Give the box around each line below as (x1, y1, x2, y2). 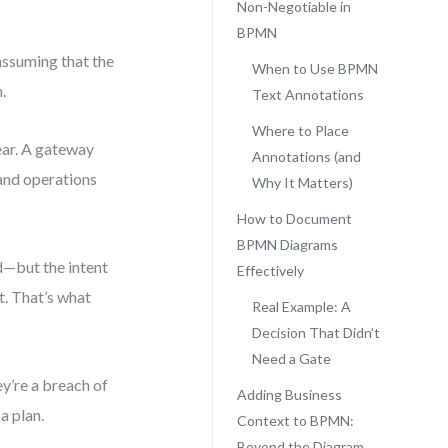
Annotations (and (251, 148, 361, 165)
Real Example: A (251, 298, 351, 315)
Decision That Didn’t (251, 324, 380, 341)
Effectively (236, 262, 304, 279)
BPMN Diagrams (236, 236, 338, 253)
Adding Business (236, 386, 342, 403)
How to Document (236, 210, 352, 227)
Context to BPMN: (236, 412, 354, 429)
